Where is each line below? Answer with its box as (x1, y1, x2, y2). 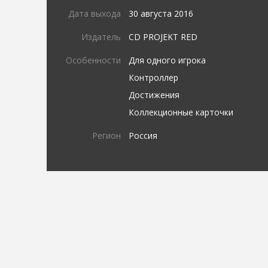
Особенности (66, 54, 121, 66)
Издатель (81, 31, 121, 42)
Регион (92, 130, 121, 141)
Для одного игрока (129, 54, 206, 66)
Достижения (129, 89, 180, 100)
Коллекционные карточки (129, 106, 234, 118)
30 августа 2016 (129, 8, 194, 19)
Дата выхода (68, 8, 121, 19)
